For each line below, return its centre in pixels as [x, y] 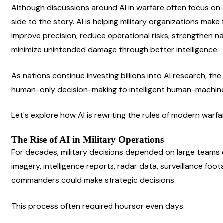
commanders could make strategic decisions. [94, 180]
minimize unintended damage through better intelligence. [115, 49]
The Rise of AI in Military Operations [88, 139]
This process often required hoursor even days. [98, 206]
